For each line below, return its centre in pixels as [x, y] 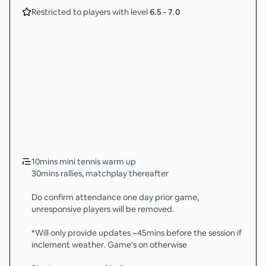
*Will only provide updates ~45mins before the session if [137, 233]
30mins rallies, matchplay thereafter [100, 173]
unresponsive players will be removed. [103, 209]
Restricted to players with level [91, 12]
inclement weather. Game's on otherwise [109, 245]
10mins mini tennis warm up [84, 161]
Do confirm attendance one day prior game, [115, 197]
